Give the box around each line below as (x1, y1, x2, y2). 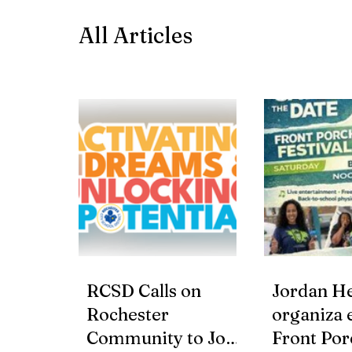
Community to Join (86, 327, 241, 349)
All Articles (79, 22, 192, 49)
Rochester (86, 303, 169, 325)
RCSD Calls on (86, 280, 201, 302)
